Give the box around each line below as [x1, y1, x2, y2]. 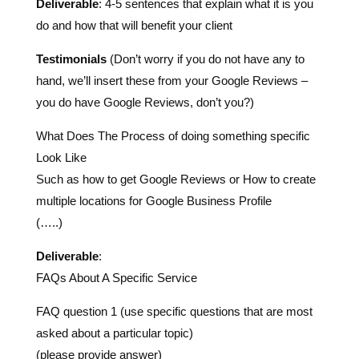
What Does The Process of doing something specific [35, 71, 310, 85]
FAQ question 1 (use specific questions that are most [35, 246, 313, 260]
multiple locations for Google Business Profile [35, 135, 272, 150]
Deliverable [35, 191, 99, 205]
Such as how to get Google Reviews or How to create [35, 114, 316, 128]
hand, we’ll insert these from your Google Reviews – [35, 15, 308, 30]
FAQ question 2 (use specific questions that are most [35, 311, 313, 325]
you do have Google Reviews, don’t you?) [35, 37, 254, 51]
